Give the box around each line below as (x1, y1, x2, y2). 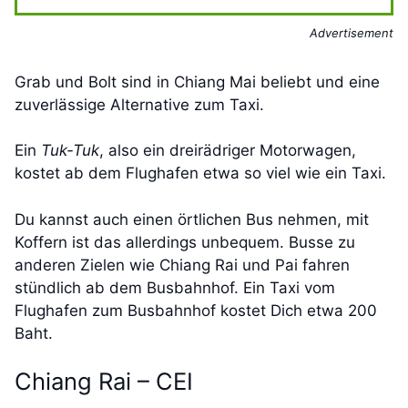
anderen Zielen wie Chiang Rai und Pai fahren (15, 255, 350, 274)
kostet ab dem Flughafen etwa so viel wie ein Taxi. (15, 164, 386, 183)
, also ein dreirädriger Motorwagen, (99, 141, 356, 160)
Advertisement (310, 25, 393, 40)
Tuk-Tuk (41, 141, 99, 160)
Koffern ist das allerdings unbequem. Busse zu (15, 232, 355, 251)
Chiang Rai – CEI (15, 367, 193, 396)
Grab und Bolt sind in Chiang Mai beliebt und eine (15, 72, 380, 91)
